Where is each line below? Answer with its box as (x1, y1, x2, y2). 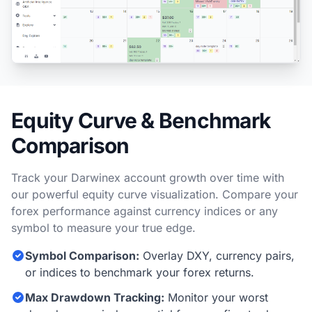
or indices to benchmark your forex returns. (25, 265, 254, 279)
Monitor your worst (164, 290, 268, 304)
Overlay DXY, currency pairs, (139, 248, 295, 263)
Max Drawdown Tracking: (25, 290, 164, 304)
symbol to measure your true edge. (11, 220, 196, 235)
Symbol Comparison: (25, 248, 139, 263)
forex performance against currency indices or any (11, 203, 278, 218)
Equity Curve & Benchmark (11, 107, 270, 133)
